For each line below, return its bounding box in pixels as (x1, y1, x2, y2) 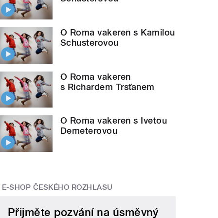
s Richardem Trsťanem (60, 81, 155, 92)
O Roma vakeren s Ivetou (60, 115, 167, 126)
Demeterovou (60, 126, 118, 136)
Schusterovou (60, 37, 119, 48)
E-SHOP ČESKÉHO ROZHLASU (1, 183, 113, 192)
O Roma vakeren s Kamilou (60, 27, 175, 38)
